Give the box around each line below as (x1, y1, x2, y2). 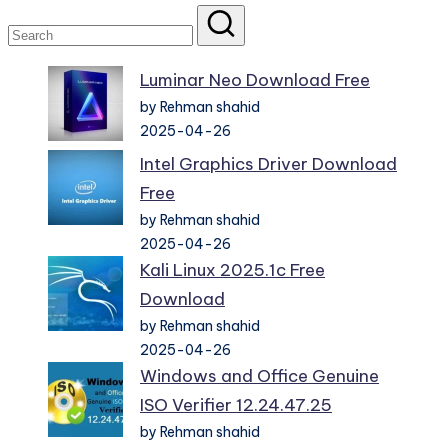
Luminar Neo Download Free (140, 69, 370, 92)
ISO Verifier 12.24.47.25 (140, 394, 332, 417)
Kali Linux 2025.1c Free (140, 259, 325, 282)
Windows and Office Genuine (140, 365, 379, 388)
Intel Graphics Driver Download (140, 153, 397, 176)
